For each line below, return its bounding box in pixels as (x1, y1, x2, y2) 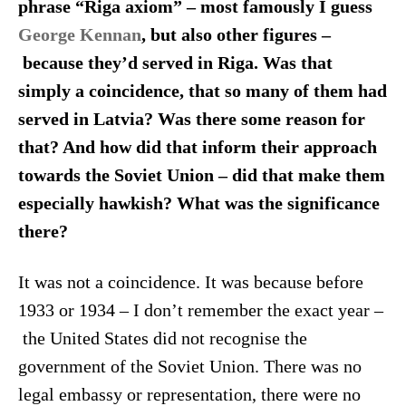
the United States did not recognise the (17, 329, 307, 349)
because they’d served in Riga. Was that (17, 53, 333, 72)
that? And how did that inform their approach (17, 137, 377, 157)
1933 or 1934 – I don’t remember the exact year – (17, 301, 383, 321)
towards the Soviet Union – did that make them (17, 165, 385, 185)
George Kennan (17, 24, 141, 44)
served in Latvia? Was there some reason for (17, 109, 365, 129)
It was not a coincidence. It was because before (17, 273, 363, 293)
